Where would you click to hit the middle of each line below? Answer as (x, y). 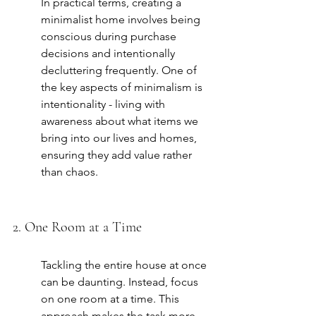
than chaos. (69, 172)
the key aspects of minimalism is (123, 87)
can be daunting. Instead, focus (121, 282)
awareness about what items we (121, 121)
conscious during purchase (110, 37)
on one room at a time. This (111, 299)
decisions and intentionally (109, 54)
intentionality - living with (104, 104)
